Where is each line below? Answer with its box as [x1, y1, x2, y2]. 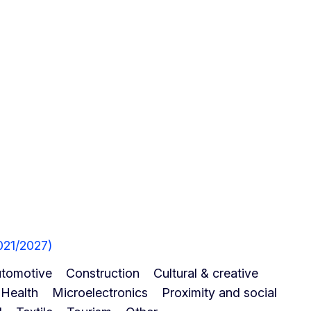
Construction [66, 265, 140, 280]
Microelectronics [52, 285, 148, 300]
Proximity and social [162, 285, 277, 300]
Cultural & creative [153, 265, 258, 280]
